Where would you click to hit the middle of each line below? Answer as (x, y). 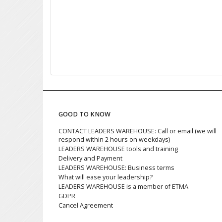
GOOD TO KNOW (84, 114)
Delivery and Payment (90, 159)
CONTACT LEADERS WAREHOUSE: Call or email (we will (138, 131)
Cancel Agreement (86, 206)
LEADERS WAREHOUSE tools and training (118, 149)
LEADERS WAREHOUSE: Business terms (116, 168)
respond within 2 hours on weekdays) (114, 140)
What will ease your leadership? (106, 177)
